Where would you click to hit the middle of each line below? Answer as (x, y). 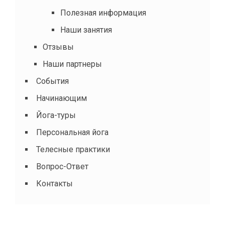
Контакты (54, 183)
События (52, 81)
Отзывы (58, 47)
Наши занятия (86, 30)
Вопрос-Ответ (62, 166)
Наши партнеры (72, 64)
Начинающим (62, 98)
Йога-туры (56, 115)
